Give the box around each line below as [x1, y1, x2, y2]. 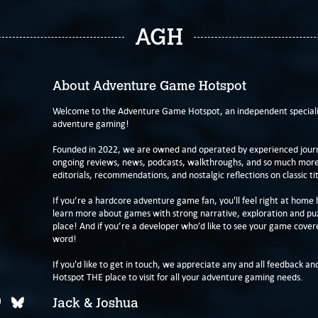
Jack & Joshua [53, 295, 138, 311]
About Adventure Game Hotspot [53, 78, 246, 94]
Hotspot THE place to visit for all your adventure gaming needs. [53, 271, 303, 283]
